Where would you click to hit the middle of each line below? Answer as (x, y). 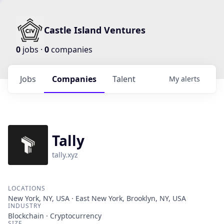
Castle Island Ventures (95, 30)
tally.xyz (65, 155)
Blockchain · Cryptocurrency (55, 216)
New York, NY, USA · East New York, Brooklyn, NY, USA (97, 198)
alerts (190, 79)
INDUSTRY (25, 206)
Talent (124, 79)
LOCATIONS (27, 188)
